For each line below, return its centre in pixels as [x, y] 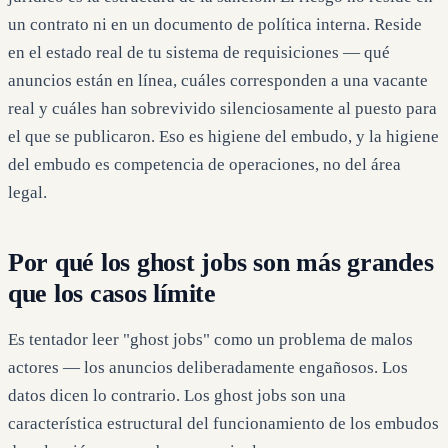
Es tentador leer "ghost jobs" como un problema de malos [210, 340]
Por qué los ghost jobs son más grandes [221, 263]
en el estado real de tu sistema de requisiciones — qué [199, 53]
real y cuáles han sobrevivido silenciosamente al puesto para [222, 109]
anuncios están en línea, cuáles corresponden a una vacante [218, 81]
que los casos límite [112, 294]
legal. [27, 193]
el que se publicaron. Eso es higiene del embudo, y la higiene [223, 137]
